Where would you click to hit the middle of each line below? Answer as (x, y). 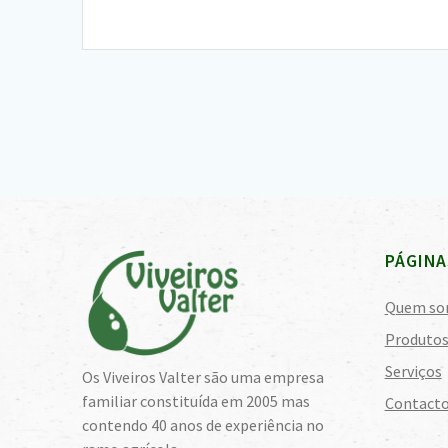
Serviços (413, 371)
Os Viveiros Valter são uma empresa (203, 376)
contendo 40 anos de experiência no (203, 424)
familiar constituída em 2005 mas (196, 400)
